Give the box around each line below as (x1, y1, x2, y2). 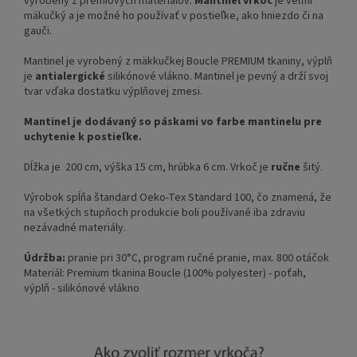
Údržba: (24, 250, 65, 267)
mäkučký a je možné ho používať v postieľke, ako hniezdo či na (24, 8, 324, 25)
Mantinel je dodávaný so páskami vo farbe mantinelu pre (24, 114, 322, 131)
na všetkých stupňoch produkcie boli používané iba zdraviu (24, 205, 305, 222)
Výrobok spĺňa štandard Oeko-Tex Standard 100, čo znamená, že (24, 190, 331, 206)
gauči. (24, 23, 52, 40)
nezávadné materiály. (24, 220, 126, 237)
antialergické (35, 69, 105, 85)
